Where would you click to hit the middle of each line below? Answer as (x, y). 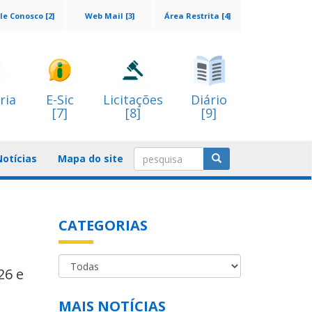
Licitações (133, 100)
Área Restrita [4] (197, 16)
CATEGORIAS (103, 225)
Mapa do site (91, 158)
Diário (209, 100)
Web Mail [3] (110, 16)
